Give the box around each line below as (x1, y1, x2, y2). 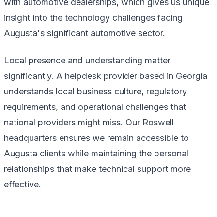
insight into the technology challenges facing (4, 12, 183, 23)
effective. (4, 179, 41, 189)
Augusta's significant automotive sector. (4, 28, 165, 38)
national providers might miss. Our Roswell (4, 117, 174, 127)
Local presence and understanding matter (4, 55, 170, 65)
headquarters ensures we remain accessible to (4, 132, 189, 143)
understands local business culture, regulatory (4, 86, 187, 96)
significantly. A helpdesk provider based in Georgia (4, 70, 207, 81)
